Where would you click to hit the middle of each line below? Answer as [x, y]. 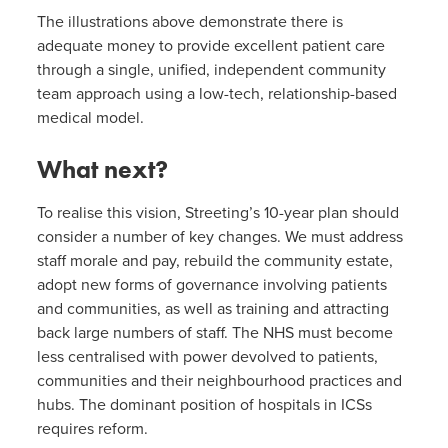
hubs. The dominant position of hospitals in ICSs [204, 405]
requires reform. [92, 429]
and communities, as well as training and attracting [212, 309]
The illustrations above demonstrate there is [189, 21]
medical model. [90, 117]
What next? [102, 170]
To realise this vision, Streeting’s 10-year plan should [217, 213]
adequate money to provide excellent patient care [210, 45]
